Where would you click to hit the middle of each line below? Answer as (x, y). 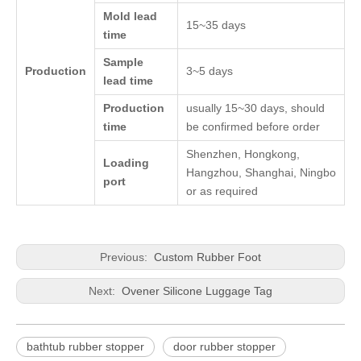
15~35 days (216, 25)
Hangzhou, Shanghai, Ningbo (261, 172)
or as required (222, 191)
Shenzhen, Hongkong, (243, 154)
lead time (128, 81)
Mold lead (130, 16)
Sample (123, 62)
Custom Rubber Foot (206, 257)
